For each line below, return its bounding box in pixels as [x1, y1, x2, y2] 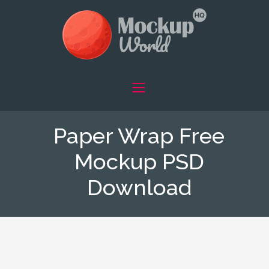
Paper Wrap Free [53, 122, 225, 149]
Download [86, 174, 192, 201]
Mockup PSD [74, 148, 204, 175]
